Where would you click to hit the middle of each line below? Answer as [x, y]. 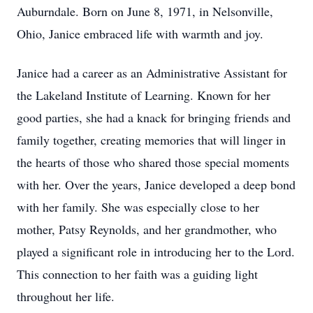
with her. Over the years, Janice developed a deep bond [156, 184]
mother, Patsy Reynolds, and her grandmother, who [147, 229]
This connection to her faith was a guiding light [137, 274]
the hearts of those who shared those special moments [153, 162]
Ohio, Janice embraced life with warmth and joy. [140, 34]
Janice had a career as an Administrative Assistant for [152, 73]
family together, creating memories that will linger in [151, 140]
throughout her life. [66, 296]
